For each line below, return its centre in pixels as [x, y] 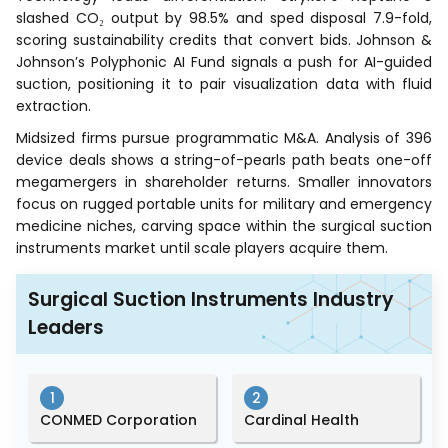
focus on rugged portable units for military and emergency [224, 204]
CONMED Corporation [118, 420]
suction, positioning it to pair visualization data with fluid [224, 84]
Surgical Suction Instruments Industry [211, 300]
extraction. [57, 106]
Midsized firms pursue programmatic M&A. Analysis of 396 [224, 138]
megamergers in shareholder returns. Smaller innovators [224, 182]
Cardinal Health [301, 420]
